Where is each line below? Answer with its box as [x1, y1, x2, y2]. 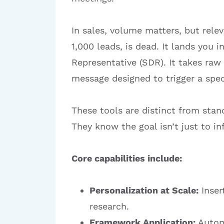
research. [89, 201, 129, 211]
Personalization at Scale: [89, 185, 198, 195]
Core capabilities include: [71, 153, 182, 163]
